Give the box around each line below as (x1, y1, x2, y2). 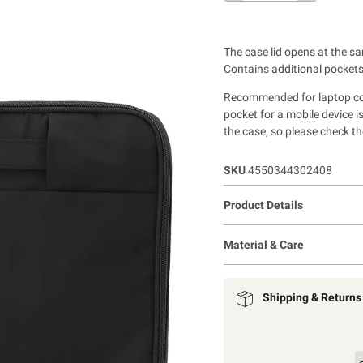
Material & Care (223, 237, 304, 251)
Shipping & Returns (262, 290, 361, 304)
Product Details (223, 198, 303, 211)
